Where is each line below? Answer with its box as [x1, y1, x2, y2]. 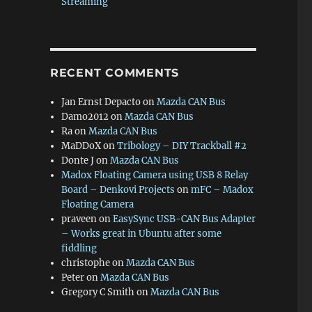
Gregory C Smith [61, 286, 135, 298]
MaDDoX [61, 140, 102, 152]
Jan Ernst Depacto [61, 96, 141, 108]
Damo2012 [61, 111, 109, 123]
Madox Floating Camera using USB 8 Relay [61, 169, 249, 181]
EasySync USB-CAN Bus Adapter [113, 213, 256, 225]
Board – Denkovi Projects [61, 184, 175, 196]
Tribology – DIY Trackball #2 [117, 140, 247, 152]
